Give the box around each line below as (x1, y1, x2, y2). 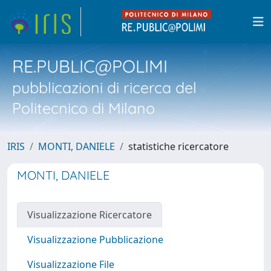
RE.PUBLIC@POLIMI (12, 55, 168, 77)
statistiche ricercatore (128, 140, 229, 153)
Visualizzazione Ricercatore (27, 208, 152, 221)
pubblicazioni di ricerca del (12, 78, 197, 97)
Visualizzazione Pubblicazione (27, 233, 163, 246)
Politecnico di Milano (12, 99, 155, 117)
